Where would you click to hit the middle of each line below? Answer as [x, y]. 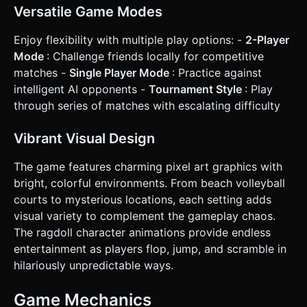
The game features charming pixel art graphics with [148, 166]
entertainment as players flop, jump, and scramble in [150, 248]
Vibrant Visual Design [84, 138]
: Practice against [217, 72]
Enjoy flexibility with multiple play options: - [130, 39]
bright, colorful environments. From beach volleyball [149, 183]
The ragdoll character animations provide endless [142, 232]
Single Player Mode [121, 72]
